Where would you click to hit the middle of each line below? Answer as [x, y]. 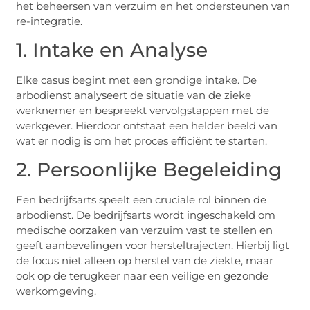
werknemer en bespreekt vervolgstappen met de [143, 111]
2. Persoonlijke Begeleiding [149, 170]
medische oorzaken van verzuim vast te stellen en [145, 230]
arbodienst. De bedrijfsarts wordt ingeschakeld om [146, 215]
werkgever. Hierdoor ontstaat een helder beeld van [147, 126]
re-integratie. [49, 21]
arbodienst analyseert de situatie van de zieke [134, 95]
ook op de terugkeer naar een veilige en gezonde [143, 276]
